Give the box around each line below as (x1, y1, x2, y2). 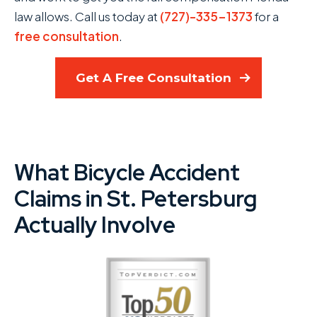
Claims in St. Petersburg (14, 183, 257, 214)
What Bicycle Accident (14, 157, 240, 188)
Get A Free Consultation (76, 70, 231, 85)
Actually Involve (14, 209, 175, 240)
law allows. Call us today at (14, 8, 160, 24)
